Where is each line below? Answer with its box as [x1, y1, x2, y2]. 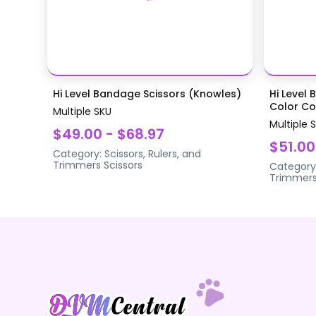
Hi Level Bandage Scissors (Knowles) [53, 86, 242, 101]
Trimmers [53, 157, 102, 172]
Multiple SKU [53, 104, 112, 119]
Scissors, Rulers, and [104, 146, 202, 161]
